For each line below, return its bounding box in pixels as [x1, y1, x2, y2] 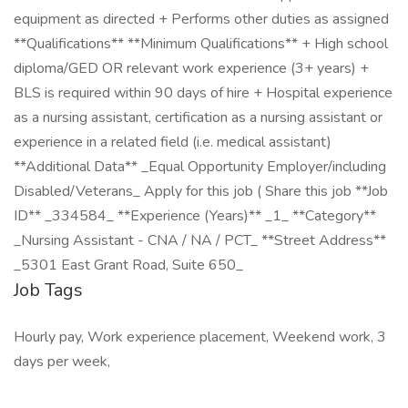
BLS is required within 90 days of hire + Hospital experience [14, 83, 393, 103]
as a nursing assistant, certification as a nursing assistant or [14, 107, 382, 127]
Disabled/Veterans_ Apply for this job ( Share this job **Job [14, 181, 388, 201]
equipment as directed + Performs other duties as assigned [14, 9, 389, 29]
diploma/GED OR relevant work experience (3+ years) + [14, 58, 369, 78]
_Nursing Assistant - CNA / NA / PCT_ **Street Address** [14, 230, 386, 250]
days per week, [14, 352, 110, 372]
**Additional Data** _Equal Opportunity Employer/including [14, 157, 386, 177]
